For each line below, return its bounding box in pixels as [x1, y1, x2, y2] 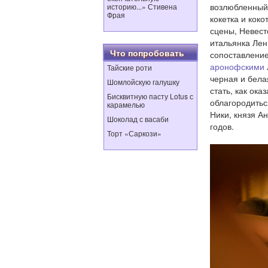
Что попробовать [110, 47, 184, 59]
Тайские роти [107, 62, 152, 72]
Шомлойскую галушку [107, 77, 179, 87]
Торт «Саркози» [107, 128, 162, 138]
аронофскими [210, 60, 264, 72]
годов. [210, 120, 234, 132]
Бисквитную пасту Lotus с [107, 91, 193, 101]
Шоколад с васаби [107, 114, 169, 124]
